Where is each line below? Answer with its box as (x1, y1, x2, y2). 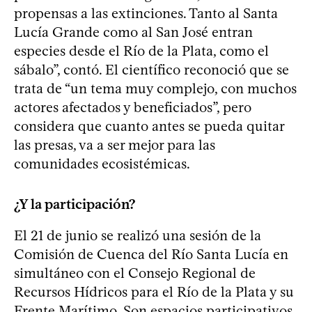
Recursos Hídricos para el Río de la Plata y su (14, 283, 294, 300)
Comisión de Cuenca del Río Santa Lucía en (14, 245, 288, 263)
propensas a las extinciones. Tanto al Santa (14, 4, 278, 22)
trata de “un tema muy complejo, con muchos (14, 79, 297, 97)
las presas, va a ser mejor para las (14, 136, 215, 153)
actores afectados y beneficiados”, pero (14, 98, 251, 116)
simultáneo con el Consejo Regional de (14, 264, 256, 281)
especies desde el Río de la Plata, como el (14, 42, 269, 59)
